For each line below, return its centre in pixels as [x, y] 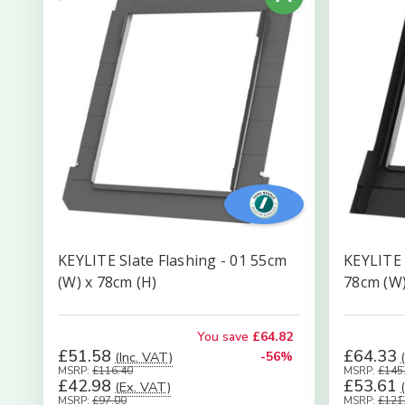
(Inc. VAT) [144, 357]
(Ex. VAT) [143, 387]
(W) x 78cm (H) [108, 282]
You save [223, 337]
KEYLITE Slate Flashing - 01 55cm [172, 260]
